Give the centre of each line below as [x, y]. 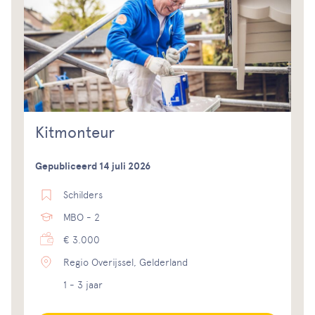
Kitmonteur [75, 133]
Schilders [83, 195]
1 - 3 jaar [83, 285]
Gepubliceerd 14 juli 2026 [93, 167]
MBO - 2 [82, 218]
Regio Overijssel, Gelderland [126, 263]
